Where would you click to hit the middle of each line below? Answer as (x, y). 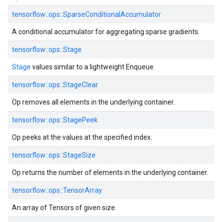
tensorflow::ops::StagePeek (55, 120)
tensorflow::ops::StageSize (54, 155)
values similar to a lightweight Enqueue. (93, 67)
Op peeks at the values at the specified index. (82, 137)
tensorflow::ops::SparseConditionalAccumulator (86, 14)
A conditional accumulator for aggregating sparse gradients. (106, 32)
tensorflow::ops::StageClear (55, 85)
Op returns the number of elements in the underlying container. (110, 172)
